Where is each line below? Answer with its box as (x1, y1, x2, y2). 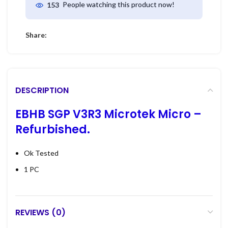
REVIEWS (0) (15, 206, 66, 218)
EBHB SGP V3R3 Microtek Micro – (15, 106, 202, 122)
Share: (25, 30, 47, 39)
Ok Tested (24, 148, 59, 157)
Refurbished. (15, 121, 90, 137)
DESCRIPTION (15, 84, 69, 96)
